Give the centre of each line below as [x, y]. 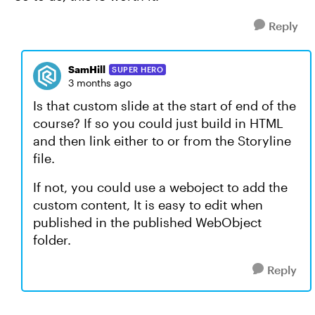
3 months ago [100, 83]
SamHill [87, 69]
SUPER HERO [137, 69]
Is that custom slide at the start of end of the [165, 105]
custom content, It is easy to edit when [148, 205]
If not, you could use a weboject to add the [160, 187]
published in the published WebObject [147, 222]
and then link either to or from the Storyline [162, 141]
